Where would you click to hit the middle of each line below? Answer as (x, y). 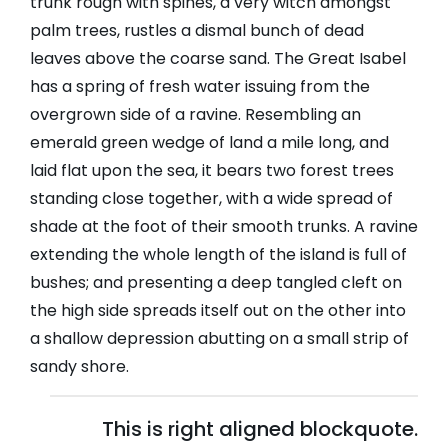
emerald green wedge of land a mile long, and (209, 143)
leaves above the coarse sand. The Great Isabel (218, 59)
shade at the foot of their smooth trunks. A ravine (224, 227)
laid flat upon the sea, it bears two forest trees (212, 171)
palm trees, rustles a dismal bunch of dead (197, 31)
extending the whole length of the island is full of (218, 255)
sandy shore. (79, 367)
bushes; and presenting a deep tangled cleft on (216, 283)
